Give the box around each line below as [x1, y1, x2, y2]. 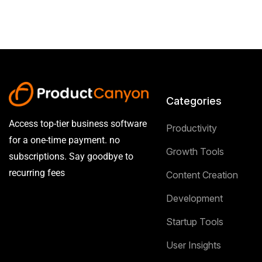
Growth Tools [166, 145, 224, 157]
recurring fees [9, 167, 65, 178]
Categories [166, 94, 222, 107]
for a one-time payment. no [9, 134, 120, 146]
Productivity [166, 122, 217, 134]
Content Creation [166, 168, 238, 181]
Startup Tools [166, 215, 223, 227]
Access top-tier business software [9, 118, 147, 129]
